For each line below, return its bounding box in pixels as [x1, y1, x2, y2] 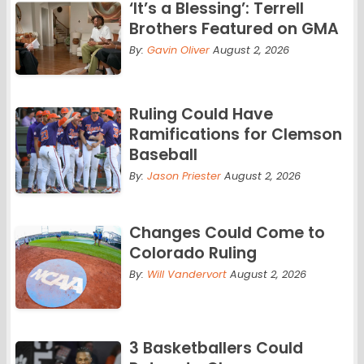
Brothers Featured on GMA [128, 17, 339, 40]
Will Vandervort [146, 266, 227, 281]
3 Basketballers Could [128, 336, 303, 359]
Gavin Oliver [146, 42, 210, 57]
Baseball [128, 143, 197, 166]
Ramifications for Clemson [128, 123, 342, 145]
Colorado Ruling [128, 241, 257, 264]
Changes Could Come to [128, 221, 325, 244]
